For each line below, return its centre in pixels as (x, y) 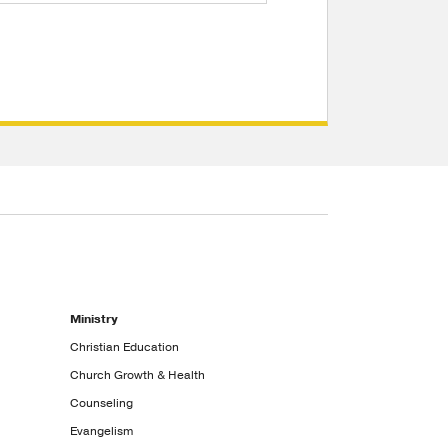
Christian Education (125, 347)
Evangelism (102, 431)
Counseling (102, 403)
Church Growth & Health (138, 375)
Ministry (94, 319)
